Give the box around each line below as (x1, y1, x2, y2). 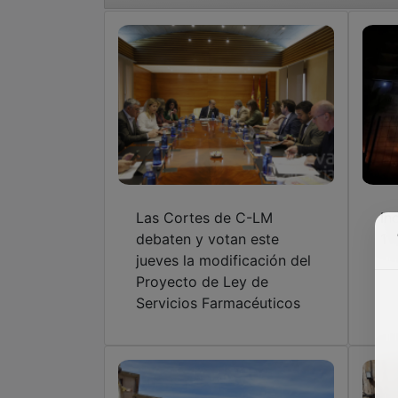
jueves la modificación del (136, 251, 311, 270)
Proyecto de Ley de (136, 273, 268, 291)
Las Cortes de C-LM (136, 209, 273, 227)
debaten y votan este (136, 230, 279, 249)
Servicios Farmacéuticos (136, 294, 300, 313)
